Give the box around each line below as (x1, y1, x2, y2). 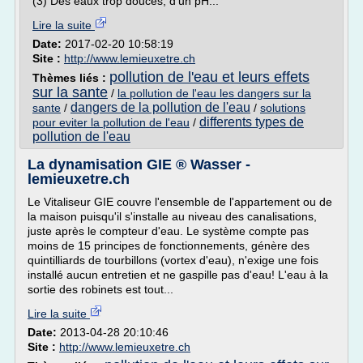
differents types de (199, 115, 304, 129)
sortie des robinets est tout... (28, 283, 173, 296)
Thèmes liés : (32, 71, 109, 84)
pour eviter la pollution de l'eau (32, 116, 190, 129)
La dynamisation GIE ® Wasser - (28, 156, 250, 173)
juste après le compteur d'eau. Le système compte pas (28, 224, 309, 237)
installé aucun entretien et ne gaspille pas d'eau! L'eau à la (28, 268, 328, 281)
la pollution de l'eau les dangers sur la (117, 87, 311, 100)
